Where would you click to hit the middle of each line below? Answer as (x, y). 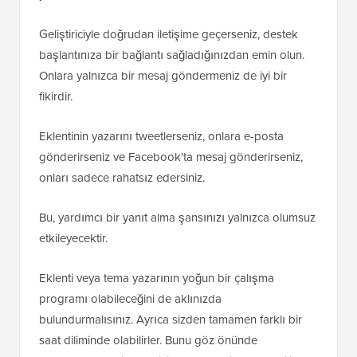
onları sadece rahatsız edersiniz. (122, 178)
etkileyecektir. (73, 239)
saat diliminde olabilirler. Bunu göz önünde (148, 341)
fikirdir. (56, 97)
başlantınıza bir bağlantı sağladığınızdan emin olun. (172, 55)
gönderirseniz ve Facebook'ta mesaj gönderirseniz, (171, 157)
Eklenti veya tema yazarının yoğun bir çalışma (157, 279)
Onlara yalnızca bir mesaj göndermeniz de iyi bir (163, 76)
